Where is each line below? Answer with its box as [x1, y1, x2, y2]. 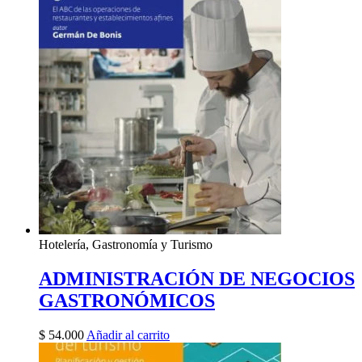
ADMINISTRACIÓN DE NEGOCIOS [39, 268, 355, 290]
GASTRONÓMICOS [39, 290, 215, 312]
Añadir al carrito [86, 328, 170, 343]
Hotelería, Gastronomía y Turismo [39, 238, 213, 252]
